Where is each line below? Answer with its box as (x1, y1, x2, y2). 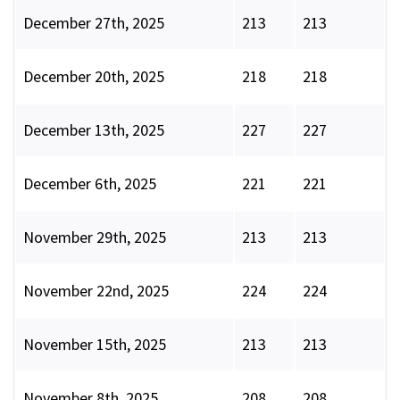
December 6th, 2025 (23, 173, 156, 195)
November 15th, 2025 (23, 334, 166, 355)
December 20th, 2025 (23, 66, 164, 87)
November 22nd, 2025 (23, 280, 169, 302)
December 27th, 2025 (23, 12, 164, 34)
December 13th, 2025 (23, 120, 164, 141)
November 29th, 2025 (23, 227, 166, 248)
